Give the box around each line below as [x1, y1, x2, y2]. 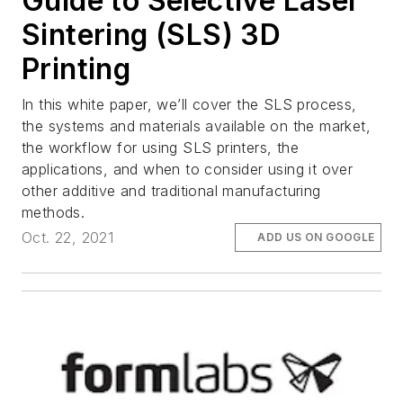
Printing [22, 50, 131, 86]
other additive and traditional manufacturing [22, 181, 321, 200]
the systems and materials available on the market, [22, 116, 371, 135]
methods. [22, 202, 85, 221]
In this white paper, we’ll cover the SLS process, [22, 94, 357, 113]
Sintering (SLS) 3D [22, 16, 282, 52]
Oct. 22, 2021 [22, 228, 114, 247]
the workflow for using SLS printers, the [22, 138, 299, 157]
